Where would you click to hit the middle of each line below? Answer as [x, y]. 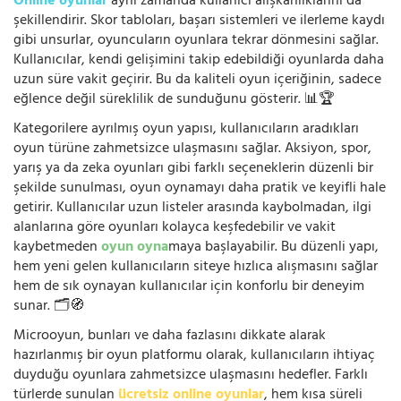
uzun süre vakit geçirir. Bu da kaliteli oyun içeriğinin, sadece [197, 80]
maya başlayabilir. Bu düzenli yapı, [273, 247]
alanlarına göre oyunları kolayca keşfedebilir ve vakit [175, 228]
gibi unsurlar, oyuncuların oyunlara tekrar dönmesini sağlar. [196, 41]
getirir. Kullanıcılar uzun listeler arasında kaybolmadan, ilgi [192, 208]
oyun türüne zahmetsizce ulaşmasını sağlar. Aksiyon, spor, [192, 149]
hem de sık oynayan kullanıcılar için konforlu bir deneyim [189, 287]
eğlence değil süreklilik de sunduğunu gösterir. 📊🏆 [174, 100]
